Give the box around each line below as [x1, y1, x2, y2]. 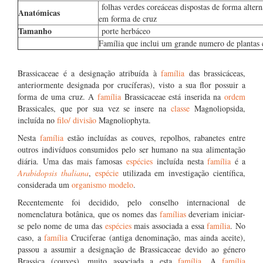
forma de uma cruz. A [18, 91, 97, 102]
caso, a [18, 232, 45, 243]
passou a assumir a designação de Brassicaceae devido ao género [18, 244, 245, 255]
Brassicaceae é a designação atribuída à [18, 68, 161, 79]
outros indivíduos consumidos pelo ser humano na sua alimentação [18, 144, 245, 155]
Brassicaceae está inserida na [124, 91, 225, 102]
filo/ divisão [57, 114, 96, 126]
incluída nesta [152, 156, 207, 167]
